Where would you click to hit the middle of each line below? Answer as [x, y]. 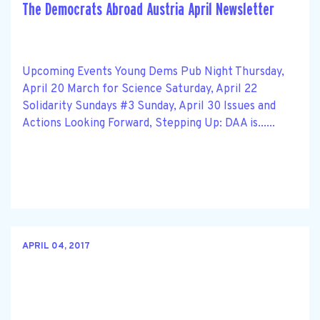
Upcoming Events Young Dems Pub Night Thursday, [153, 72]
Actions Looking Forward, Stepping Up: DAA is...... [149, 123]
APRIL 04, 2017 [56, 247]
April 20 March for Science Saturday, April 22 [140, 89]
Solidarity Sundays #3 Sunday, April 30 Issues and [149, 106]
